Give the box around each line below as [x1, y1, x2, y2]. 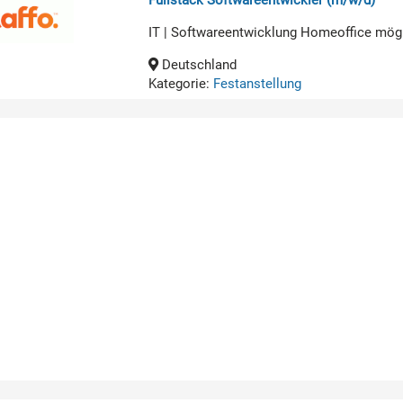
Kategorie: [148, 75, 214, 92]
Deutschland [158, 56, 237, 73]
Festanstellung [213, 75, 302, 92]
